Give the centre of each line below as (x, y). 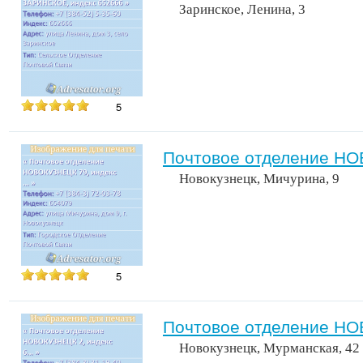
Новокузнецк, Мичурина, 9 (259, 179)
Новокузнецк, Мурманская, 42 (269, 348)
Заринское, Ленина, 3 (242, 9)
